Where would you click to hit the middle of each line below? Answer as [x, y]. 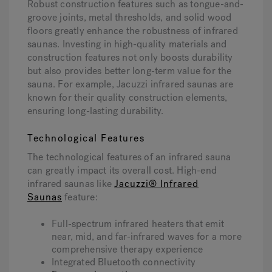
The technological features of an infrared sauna [129, 157]
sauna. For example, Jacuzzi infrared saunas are [131, 84]
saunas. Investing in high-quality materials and [127, 44]
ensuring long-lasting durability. [96, 111]
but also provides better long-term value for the [130, 71]
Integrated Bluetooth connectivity [124, 262]
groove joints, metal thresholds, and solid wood [130, 17]
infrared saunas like [71, 184]
